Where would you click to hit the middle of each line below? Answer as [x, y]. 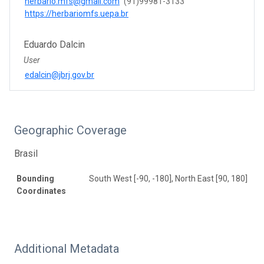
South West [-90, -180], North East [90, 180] [168, 178]
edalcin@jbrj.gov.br [60, 75]
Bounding [35, 178]
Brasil [26, 153]
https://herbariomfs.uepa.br [77, 13]
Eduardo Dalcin [54, 44]
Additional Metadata [67, 248]
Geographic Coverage [70, 130]
